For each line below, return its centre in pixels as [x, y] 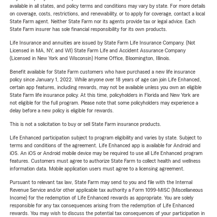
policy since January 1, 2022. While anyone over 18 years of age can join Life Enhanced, [105, 80]
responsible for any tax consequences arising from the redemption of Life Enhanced [102, 206]
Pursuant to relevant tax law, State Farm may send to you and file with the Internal [101, 182]
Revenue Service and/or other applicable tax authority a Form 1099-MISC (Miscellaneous [106, 190]
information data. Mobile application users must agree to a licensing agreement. [97, 169]
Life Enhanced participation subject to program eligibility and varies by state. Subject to [106, 138]
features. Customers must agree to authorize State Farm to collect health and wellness [105, 161]
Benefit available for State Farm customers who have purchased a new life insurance [102, 72]
